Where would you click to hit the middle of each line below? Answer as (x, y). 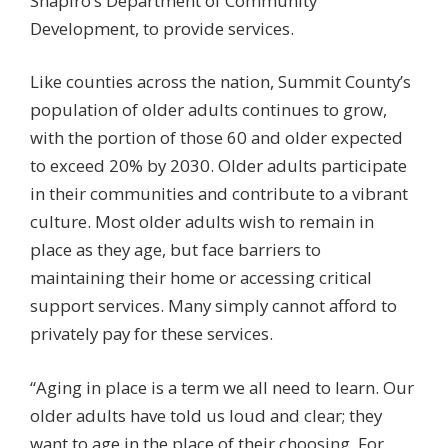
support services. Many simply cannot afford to (213, 306)
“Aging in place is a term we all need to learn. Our (222, 387)
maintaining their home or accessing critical (201, 278)
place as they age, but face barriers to (175, 250)
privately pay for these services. (151, 334)
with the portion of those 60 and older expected (216, 138)
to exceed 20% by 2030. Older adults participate (218, 166)
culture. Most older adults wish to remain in (202, 222)
